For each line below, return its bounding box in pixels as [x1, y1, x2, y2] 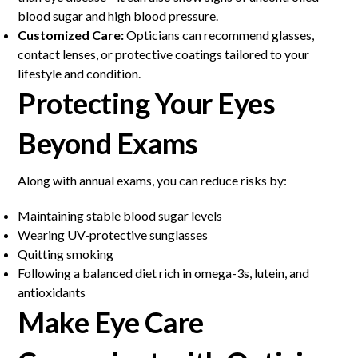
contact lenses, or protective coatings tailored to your [18, 46, 310, 62]
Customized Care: [18, 27, 125, 43]
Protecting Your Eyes [18, 86, 276, 121]
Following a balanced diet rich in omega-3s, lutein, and [18, 265, 310, 281]
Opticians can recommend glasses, [124, 27, 315, 43]
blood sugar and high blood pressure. [18, 8, 219, 24]
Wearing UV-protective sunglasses [18, 227, 209, 243]
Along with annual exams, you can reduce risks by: [18, 173, 288, 189]
